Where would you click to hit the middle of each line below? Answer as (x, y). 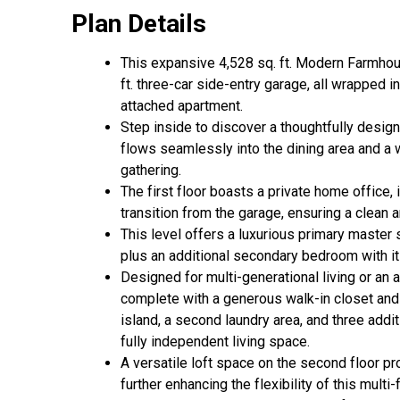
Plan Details (139, 24)
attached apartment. (182, 106)
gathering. (151, 171)
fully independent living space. (215, 342)
